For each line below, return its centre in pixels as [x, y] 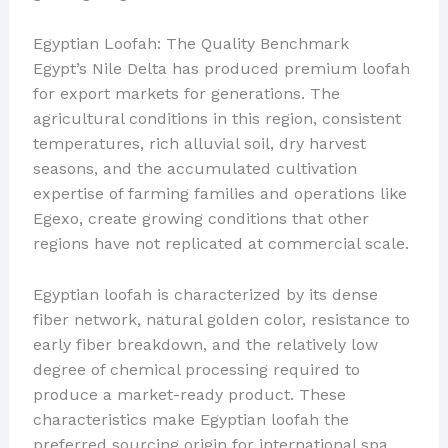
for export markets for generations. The [186, 93]
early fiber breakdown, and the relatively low [205, 344]
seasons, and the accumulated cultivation [194, 168]
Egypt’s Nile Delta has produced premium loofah [221, 68]
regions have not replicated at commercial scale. [220, 243]
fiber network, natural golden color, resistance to [221, 319]
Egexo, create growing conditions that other [200, 218]
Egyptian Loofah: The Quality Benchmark [190, 43]
